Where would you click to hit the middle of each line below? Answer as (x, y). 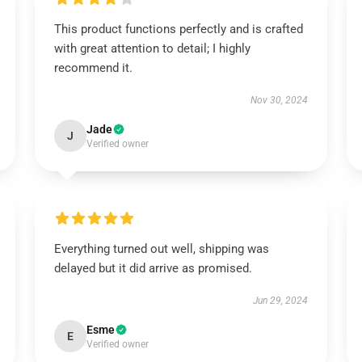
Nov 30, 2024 (280, 100)
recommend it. (93, 68)
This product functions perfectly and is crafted (178, 29)
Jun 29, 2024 (281, 301)
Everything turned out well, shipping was (161, 249)
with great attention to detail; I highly (152, 48)
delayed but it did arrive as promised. (153, 268)
